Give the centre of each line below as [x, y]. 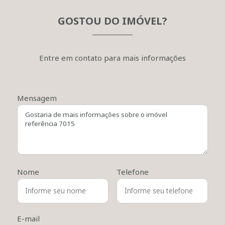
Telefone [132, 172]
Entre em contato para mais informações [113, 58]
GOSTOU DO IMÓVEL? [113, 21]
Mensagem [37, 98]
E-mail [28, 218]
